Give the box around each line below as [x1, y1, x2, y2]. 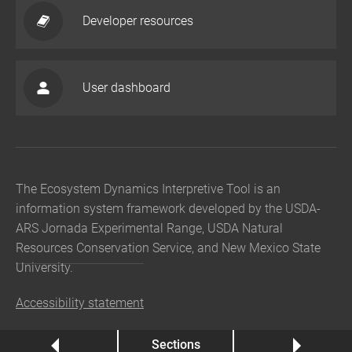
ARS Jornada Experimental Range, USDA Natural [16, 221, 283, 236]
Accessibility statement [16, 295, 144, 310]
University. [16, 260, 73, 275]
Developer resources [82, 13, 193, 28]
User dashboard [82, 80, 170, 95]
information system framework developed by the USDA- [16, 201, 321, 216]
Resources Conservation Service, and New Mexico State [16, 240, 321, 255]
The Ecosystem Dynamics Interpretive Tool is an [16, 181, 280, 196]
